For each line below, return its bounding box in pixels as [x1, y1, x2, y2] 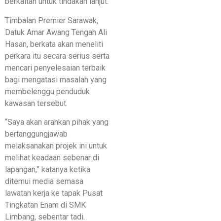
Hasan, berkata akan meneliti [5, 39, 103, 49]
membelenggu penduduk [5, 86, 90, 96]
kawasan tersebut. [5, 98, 68, 108]
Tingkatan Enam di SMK [5, 200, 86, 210]
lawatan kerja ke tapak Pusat [5, 188, 103, 198]
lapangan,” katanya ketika [5, 165, 90, 175]
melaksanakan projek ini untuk [5, 141, 107, 151]
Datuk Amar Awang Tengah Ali [5, 27, 107, 37]
